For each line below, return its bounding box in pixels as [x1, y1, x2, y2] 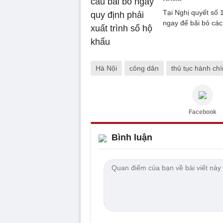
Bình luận [111, 132, 152, 142]
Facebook [189, 108, 217, 115]
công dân [129, 64, 159, 72]
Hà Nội [96, 64, 117, 72]
